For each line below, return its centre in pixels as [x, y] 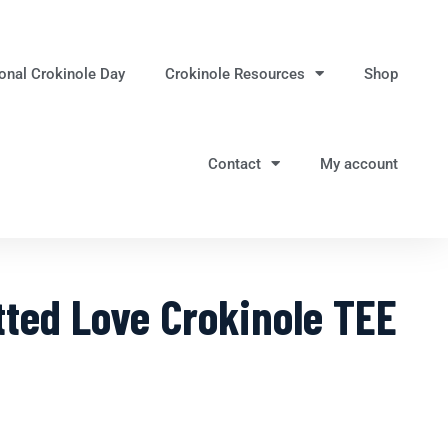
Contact [234, 163]
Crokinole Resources [234, 73]
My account [358, 163]
